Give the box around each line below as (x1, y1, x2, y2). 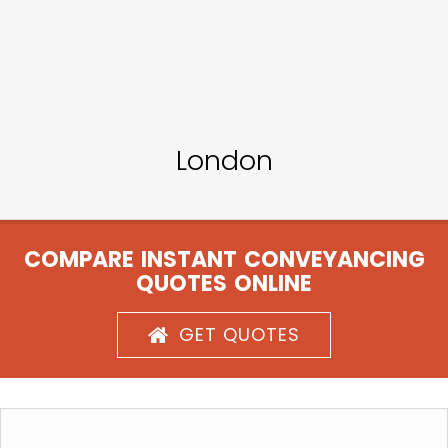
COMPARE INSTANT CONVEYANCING (23, 244, 425, 275)
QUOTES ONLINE (136, 268, 312, 299)
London (175, 142, 273, 179)
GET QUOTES (179, 322, 300, 347)
